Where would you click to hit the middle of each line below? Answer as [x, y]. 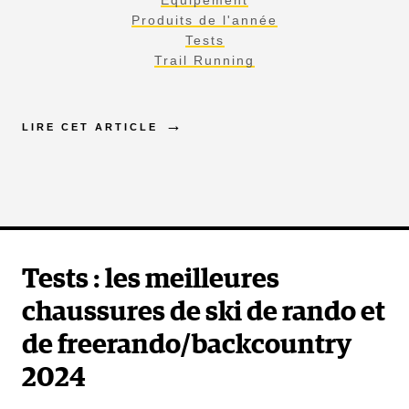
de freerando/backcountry [187, 345]
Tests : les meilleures [151, 279]
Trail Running [204, 60]
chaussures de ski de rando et [204, 312]
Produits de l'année [204, 20]
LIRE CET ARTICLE [90, 126]
